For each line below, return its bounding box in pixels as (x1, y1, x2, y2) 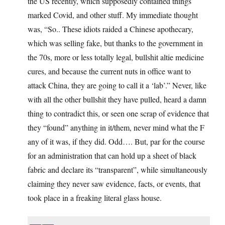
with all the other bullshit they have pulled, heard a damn (28, 94, 206, 105)
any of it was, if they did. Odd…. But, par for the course (28, 136, 205, 147)
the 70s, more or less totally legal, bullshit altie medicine (28, 52, 204, 63)
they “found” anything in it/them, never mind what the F (28, 122, 204, 133)
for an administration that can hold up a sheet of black (28, 150, 196, 161)
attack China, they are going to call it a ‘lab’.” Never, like (28, 80, 206, 91)
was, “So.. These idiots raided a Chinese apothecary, (28, 24, 193, 35)
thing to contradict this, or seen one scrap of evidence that (28, 108, 209, 119)
